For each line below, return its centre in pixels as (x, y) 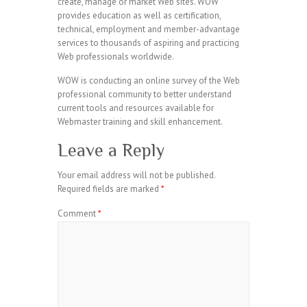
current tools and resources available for (136, 108)
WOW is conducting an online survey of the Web (149, 81)
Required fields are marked (109, 189)
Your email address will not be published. (136, 175)
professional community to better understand (145, 94)
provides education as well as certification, (139, 15)
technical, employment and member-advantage (149, 29)
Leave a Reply (111, 150)
